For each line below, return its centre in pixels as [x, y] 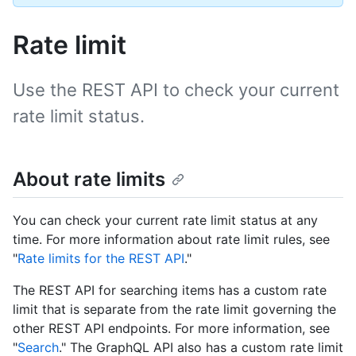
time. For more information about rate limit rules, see [171, 240]
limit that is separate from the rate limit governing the [174, 310]
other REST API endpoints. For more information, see [171, 329]
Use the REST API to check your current [176, 90]
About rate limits [89, 179]
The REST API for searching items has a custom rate [170, 290]
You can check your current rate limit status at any [165, 221]
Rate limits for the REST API [101, 259]
